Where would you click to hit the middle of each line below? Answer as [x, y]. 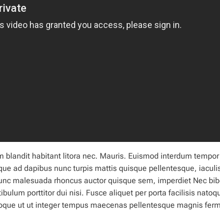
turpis [83, 168]
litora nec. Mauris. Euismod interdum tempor [140, 156]
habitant [46, 156]
